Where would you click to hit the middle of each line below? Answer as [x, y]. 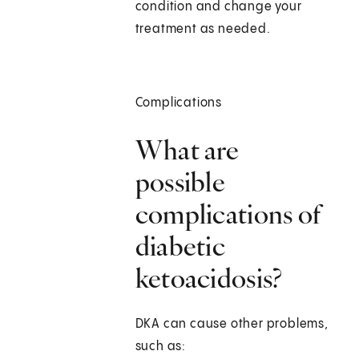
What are [187, 150]
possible [180, 182]
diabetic [180, 246]
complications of [228, 214]
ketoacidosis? [209, 278]
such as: [161, 347]
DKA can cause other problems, [232, 325]
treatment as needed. [203, 30]
